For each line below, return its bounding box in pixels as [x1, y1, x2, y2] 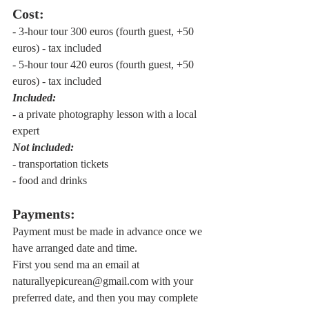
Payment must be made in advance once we [12, 226, 205, 238]
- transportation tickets [12, 158, 108, 170]
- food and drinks [12, 175, 87, 187]
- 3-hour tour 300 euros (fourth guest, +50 [12, 26, 197, 38]
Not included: [12, 141, 74, 154]
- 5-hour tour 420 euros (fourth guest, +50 [12, 59, 197, 71]
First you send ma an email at [12, 259, 142, 271]
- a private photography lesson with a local [12, 108, 199, 121]
